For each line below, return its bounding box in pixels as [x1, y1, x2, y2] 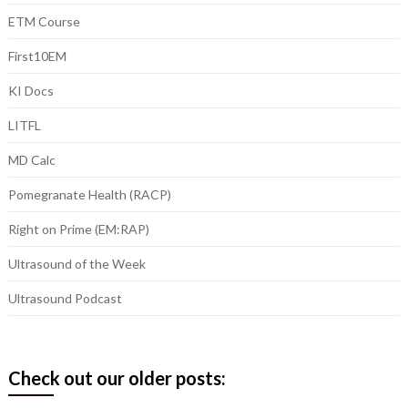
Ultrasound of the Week [7, 256, 146, 272]
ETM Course [7, 14, 80, 30]
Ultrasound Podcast [7, 291, 122, 307]
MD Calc [7, 152, 56, 168]
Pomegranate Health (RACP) [7, 187, 171, 203]
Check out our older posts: [7, 367, 226, 390]
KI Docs [7, 83, 54, 99]
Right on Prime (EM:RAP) [7, 221, 149, 238]
